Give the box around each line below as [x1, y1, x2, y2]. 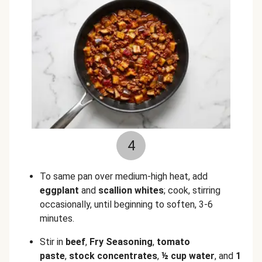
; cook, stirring [164, 185, 220, 196]
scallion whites [98, 185, 164, 196]
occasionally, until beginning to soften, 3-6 [40, 199, 213, 210]
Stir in [40, 236, 65, 247]
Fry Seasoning [89, 236, 153, 247]
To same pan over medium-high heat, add [40, 171, 208, 182]
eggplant [40, 185, 79, 196]
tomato [157, 236, 190, 247]
